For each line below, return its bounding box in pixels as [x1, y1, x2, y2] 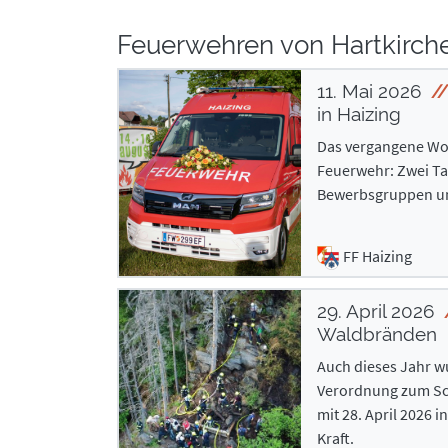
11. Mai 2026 [316, 80, 426, 102]
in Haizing [316, 103, 401, 125]
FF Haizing [342, 245, 412, 266]
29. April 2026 [316, 300, 439, 322]
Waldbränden [316, 323, 437, 345]
